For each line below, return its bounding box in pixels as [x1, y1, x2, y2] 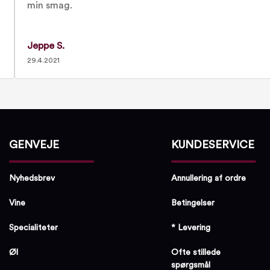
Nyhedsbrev [9, 174, 55, 183]
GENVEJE [9, 139, 60, 150]
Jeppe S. [27, 41, 64, 51]
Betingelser [171, 198, 215, 207]
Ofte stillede [171, 248, 221, 257]
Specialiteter [9, 223, 58, 232]
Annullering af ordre [171, 174, 246, 183]
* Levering [171, 223, 211, 232]
